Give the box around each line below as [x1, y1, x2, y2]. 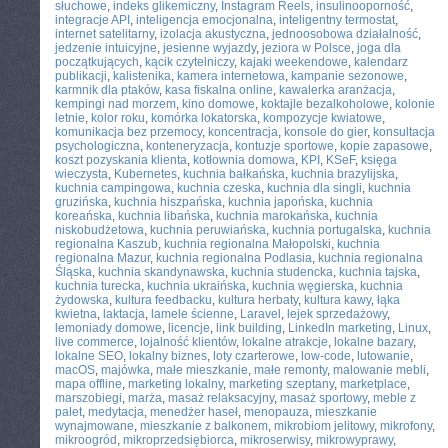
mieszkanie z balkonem [140, 419, 268, 433]
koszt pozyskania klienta [55, 153, 187, 167]
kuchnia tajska [339, 265, 417, 279]
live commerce [55, 335, 134, 349]
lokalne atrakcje [242, 335, 328, 349]
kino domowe [182, 97, 255, 111]
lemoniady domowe [55, 321, 162, 335]
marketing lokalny [128, 377, 223, 391]
